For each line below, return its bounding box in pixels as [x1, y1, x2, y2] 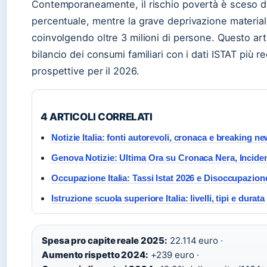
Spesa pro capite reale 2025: [42, 234, 168, 246]
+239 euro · [148, 249, 199, 260]
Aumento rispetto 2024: [42, 249, 148, 260]
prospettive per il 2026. [32, 64, 139, 77]
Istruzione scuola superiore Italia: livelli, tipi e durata [51, 193, 265, 203]
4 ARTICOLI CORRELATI [41, 110, 153, 123]
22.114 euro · [167, 234, 223, 246]
